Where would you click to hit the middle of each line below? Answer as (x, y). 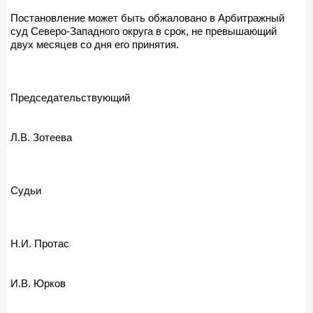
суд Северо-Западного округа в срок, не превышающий (144, 31)
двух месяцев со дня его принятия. (95, 44)
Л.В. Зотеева (41, 137)
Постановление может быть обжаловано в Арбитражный (147, 17)
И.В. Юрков (38, 283)
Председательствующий (70, 97)
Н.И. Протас (40, 243)
